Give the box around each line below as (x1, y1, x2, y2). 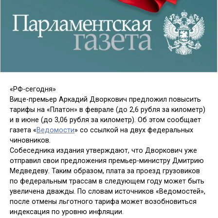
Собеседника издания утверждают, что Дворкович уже (10, 146, 197, 155)
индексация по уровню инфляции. (10, 207, 124, 216)
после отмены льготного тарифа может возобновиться (10, 197, 197, 206)
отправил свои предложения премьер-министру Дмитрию (10, 156, 204, 165)
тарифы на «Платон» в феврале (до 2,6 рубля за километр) (10, 105, 205, 114)
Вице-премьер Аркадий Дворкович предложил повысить (10, 95, 201, 104)
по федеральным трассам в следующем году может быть (10, 177, 204, 185)
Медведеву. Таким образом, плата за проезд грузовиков (10, 166, 200, 175)
